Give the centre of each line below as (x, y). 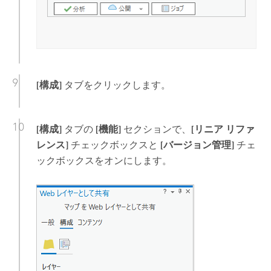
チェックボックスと (114, 145)
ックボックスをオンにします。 (104, 160)
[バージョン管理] (197, 145)
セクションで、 (156, 129)
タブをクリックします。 (116, 85)
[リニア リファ (223, 129)
